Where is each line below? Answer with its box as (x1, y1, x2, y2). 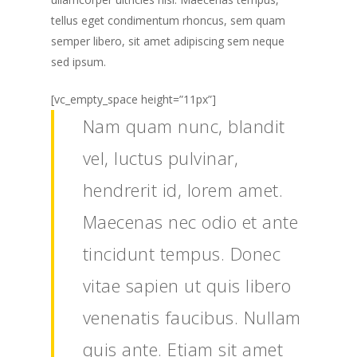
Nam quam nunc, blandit (82, 114, 285, 138)
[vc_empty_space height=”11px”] (51, 92, 217, 107)
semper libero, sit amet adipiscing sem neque (51, 33, 285, 49)
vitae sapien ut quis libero (82, 273, 292, 297)
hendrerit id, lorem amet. (82, 178, 284, 202)
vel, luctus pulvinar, (82, 146, 239, 170)
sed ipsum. (51, 54, 107, 69)
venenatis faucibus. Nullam (82, 305, 301, 329)
